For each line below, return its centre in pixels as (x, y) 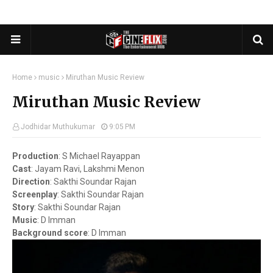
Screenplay (35, 194)
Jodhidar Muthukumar (58, 127)
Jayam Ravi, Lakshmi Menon (90, 169)
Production (35, 156)
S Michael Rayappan (101, 156)
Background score (50, 233)
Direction (31, 182)
